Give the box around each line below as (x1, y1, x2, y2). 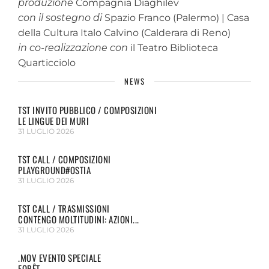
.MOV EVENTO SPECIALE (18, 251, 101, 264)
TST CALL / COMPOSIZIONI (18, 153, 111, 166)
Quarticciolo (18, 57, 76, 68)
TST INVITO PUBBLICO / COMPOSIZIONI (18, 103, 157, 116)
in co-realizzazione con (18, 42, 128, 53)
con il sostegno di (18, 12, 102, 23)
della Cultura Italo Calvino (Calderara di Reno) (18, 27, 231, 38)
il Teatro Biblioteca (128, 42, 218, 53)
